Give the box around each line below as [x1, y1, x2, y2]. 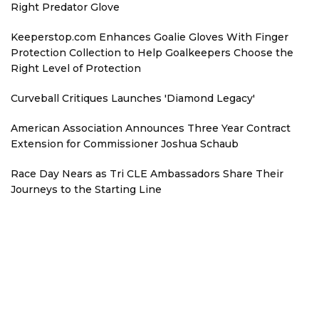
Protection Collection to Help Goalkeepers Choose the [11, 46, 293, 59]
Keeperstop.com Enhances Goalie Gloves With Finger [11, 31, 288, 43]
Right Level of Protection [11, 62, 141, 75]
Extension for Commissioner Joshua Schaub [11, 137, 239, 150]
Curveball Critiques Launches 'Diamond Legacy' [11, 92, 255, 105]
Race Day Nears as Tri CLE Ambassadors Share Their [11, 167, 283, 180]
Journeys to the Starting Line [11, 183, 162, 196]
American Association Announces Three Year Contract [11, 122, 291, 135]
